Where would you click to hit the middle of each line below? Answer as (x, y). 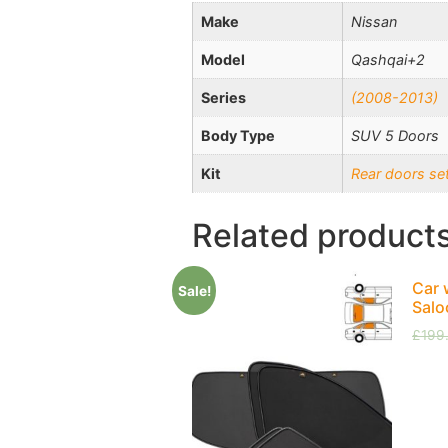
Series (223, 98)
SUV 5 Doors (395, 136)
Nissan (374, 22)
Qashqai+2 (388, 60)
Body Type (238, 136)
